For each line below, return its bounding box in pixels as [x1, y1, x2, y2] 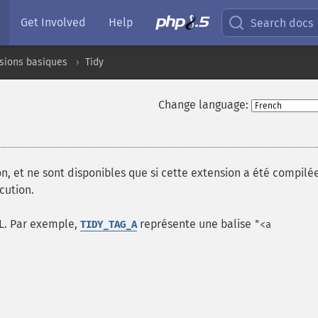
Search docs [251, 16, 314, 30]
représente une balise [137, 217, 254, 231]
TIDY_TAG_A [80, 219, 137, 231]
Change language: [158, 98, 248, 111]
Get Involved [21, 16, 86, 29]
